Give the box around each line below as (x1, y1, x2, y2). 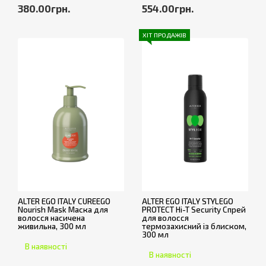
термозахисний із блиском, (142, 221, 246, 231)
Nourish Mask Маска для (18, 204, 108, 214)
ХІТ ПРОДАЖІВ (142, 31, 186, 39)
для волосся (142, 213, 189, 223)
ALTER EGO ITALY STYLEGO (142, 196, 233, 206)
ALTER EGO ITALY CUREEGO (18, 196, 110, 206)
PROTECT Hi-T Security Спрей (142, 204, 246, 214)
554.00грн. (142, 2, 194, 14)
